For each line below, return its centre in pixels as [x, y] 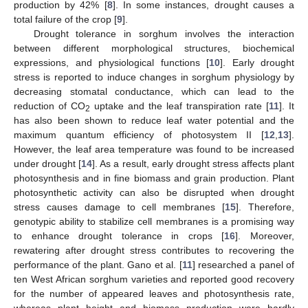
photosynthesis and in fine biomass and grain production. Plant [154, 178]
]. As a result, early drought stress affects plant [194, 163]
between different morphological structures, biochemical [154, 48]
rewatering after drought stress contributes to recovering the [154, 250]
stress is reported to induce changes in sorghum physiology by [154, 77]
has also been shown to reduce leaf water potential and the [154, 120]
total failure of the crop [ [65, 19]
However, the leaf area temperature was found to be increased [154, 149]
